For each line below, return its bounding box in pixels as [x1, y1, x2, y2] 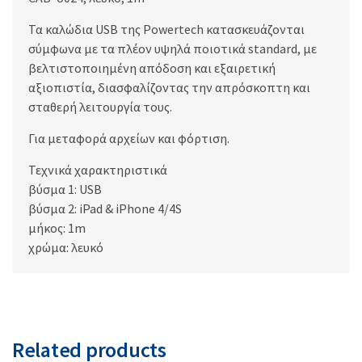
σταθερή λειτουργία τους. [28, 99, 172, 116]
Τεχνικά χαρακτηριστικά [28, 162, 167, 179]
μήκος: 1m [28, 220, 86, 237]
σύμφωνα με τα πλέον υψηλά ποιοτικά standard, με [28, 40, 317, 57]
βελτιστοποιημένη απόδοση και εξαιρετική [28, 60, 276, 77]
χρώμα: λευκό [28, 239, 103, 256]
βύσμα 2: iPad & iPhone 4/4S [28, 200, 182, 217]
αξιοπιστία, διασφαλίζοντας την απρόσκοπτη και [28, 79, 310, 96]
